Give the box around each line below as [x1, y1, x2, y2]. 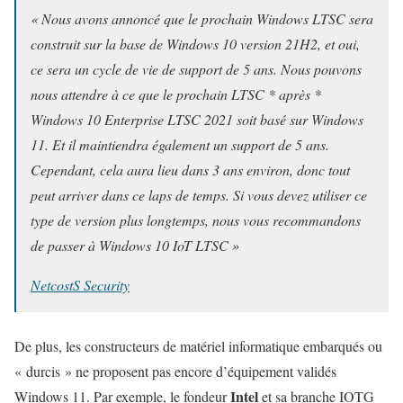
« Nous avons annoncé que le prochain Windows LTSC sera [31, 8, 373, 28]
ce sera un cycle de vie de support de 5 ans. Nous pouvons [31, 58, 362, 78]
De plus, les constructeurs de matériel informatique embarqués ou [14, 336, 382, 355]
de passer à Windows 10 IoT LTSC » [31, 235, 239, 255]
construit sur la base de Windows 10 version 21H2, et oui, [31, 33, 360, 53]
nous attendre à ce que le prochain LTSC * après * [31, 84, 321, 103]
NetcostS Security [31, 274, 130, 294]
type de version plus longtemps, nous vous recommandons [31, 210, 361, 229]
